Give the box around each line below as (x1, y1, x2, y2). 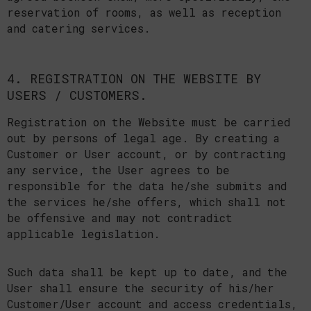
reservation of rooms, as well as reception (7, 5, 281, 19)
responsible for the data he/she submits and (7, 178, 287, 193)
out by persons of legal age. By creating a (7, 131, 280, 145)
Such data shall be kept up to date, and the (7, 264, 287, 279)
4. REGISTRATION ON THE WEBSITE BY (7, 69, 261, 87)
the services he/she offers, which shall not (7, 194, 286, 209)
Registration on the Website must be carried (7, 115, 290, 129)
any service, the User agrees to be (7, 162, 230, 177)
